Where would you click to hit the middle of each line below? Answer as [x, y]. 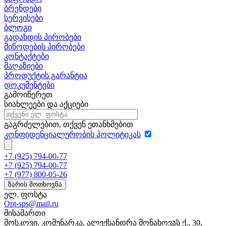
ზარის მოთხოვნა [35, 184]
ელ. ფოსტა [25, 194]
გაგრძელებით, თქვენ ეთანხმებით [69, 124]
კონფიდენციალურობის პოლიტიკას [72, 134]
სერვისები [23, 18]
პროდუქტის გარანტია [46, 75]
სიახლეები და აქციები [46, 104]
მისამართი [25, 213]
